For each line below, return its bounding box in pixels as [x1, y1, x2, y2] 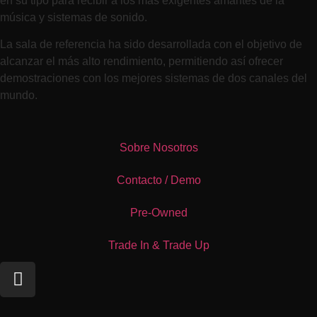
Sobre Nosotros [119, 141, 198, 154]
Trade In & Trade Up [108, 238, 209, 251]
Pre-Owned [129, 206, 188, 219]
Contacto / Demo [116, 173, 201, 186]
